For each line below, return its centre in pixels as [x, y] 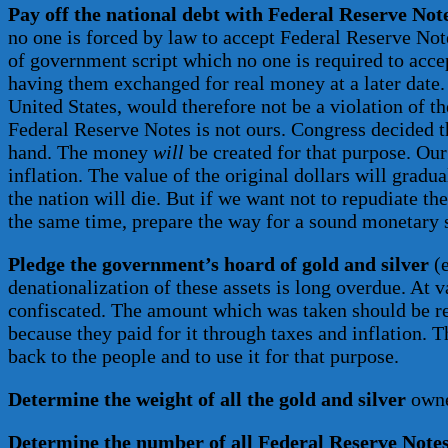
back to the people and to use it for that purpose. [203, 356]
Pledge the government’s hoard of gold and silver [218, 264]
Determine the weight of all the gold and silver [207, 399]
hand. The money [80, 152]
